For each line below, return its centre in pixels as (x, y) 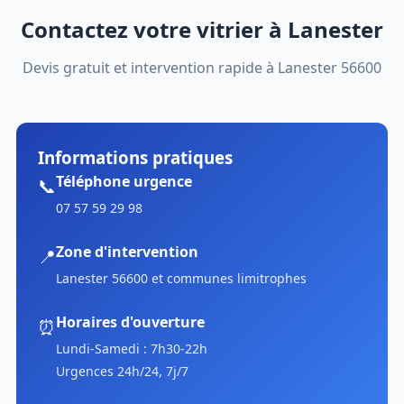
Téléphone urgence (124, 181)
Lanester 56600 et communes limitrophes (181, 278)
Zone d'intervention (127, 251)
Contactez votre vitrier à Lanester (202, 29)
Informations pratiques (135, 157)
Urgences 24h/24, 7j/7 (122, 371)
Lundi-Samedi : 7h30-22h (131, 348)
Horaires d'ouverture (130, 321)
